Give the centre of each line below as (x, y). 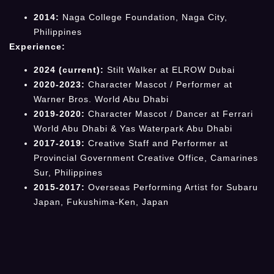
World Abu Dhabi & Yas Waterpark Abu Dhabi (133, 129)
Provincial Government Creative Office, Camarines (146, 158)
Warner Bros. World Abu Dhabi (101, 99)
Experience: (37, 46)
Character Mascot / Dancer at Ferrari (169, 114)
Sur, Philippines (68, 173)
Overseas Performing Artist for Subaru (172, 187)
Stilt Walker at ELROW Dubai (169, 70)
